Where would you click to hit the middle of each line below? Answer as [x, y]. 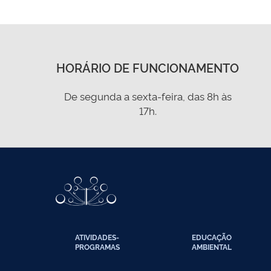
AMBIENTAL [212, 247]
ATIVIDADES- [97, 237]
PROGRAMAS [97, 247]
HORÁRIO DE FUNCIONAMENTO [148, 67]
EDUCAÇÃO [212, 237]
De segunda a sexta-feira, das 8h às [148, 96]
